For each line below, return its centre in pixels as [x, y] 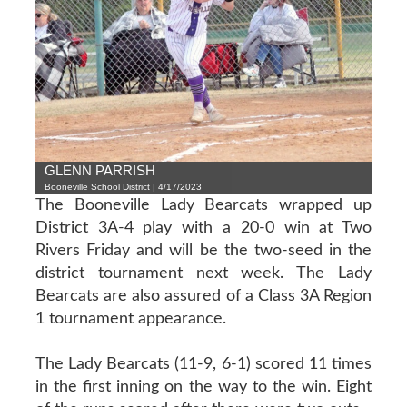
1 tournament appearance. [130, 318]
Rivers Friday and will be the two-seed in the [203, 250]
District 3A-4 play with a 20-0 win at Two [203, 228]
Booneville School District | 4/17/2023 [123, 186]
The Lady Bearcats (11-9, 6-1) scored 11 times [203, 364]
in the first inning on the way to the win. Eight [203, 387]
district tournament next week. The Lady [203, 273]
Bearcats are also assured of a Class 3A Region [203, 296]
